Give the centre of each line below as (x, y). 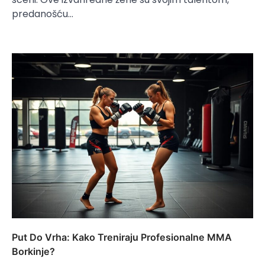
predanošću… (43, 14)
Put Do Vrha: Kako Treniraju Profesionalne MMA (122, 237)
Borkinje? (33, 251)
